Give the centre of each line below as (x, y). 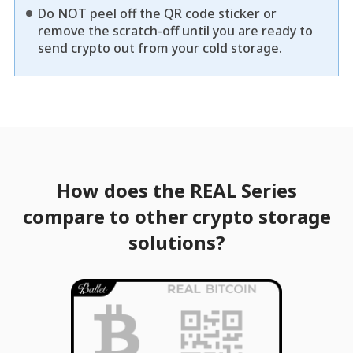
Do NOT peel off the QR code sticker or (158, 13)
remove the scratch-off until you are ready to (176, 30)
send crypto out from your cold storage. (160, 48)
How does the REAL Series (176, 190)
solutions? (176, 242)
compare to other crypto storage (176, 216)
